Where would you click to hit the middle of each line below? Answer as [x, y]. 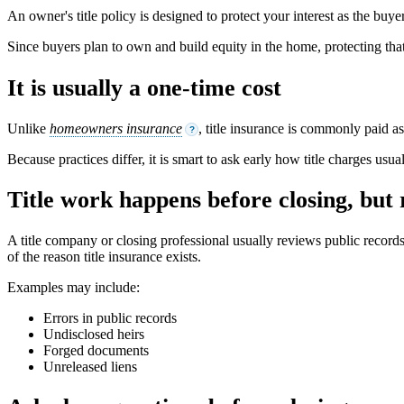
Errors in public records [110, 318]
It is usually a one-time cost [144, 87]
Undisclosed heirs [94, 335]
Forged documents [96, 351]
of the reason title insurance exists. [104, 257]
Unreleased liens [90, 367]
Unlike [28, 128]
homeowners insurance [116, 128]
